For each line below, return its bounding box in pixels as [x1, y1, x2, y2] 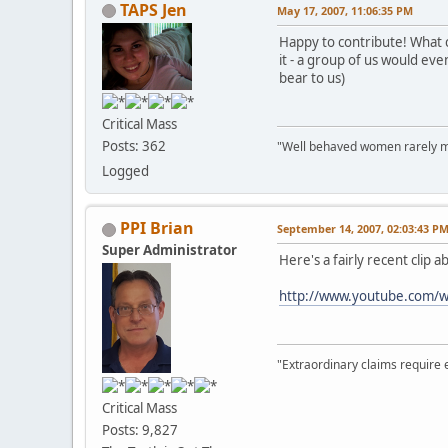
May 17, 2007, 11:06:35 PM [277, 2, 413, 18]
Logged [102, 162, 149, 181]
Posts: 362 [102, 137, 166, 156]
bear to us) [279, 68, 345, 87]
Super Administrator [102, 241, 237, 260]
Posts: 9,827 [102, 421, 178, 440]
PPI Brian [120, 217, 194, 240]
